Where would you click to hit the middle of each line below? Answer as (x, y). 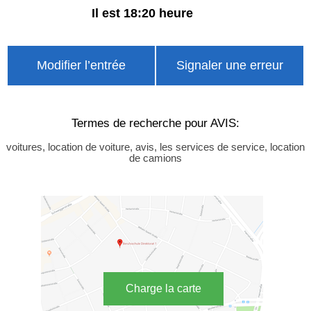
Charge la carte (163, 289)
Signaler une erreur (229, 66)
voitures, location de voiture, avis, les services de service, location (155, 147)
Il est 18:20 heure (142, 14)
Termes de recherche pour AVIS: (155, 123)
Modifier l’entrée (81, 66)
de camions (155, 158)
